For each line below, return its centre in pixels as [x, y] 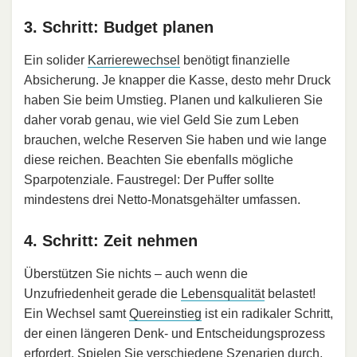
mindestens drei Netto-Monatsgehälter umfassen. [162, 200]
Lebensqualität [223, 294]
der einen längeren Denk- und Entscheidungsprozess [175, 334]
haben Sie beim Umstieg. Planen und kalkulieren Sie [173, 100]
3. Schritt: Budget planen [119, 27]
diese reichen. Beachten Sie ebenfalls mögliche [159, 160]
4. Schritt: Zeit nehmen [111, 241]
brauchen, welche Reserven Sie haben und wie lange [175, 140]
